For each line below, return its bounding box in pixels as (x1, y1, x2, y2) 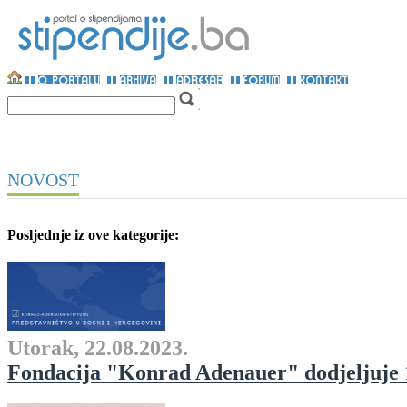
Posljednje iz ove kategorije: (7, 227, 179, 243)
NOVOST (7, 170, 79, 190)
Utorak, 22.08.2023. (7, 336, 188, 361)
